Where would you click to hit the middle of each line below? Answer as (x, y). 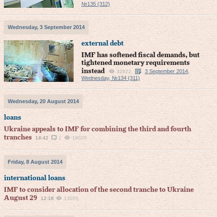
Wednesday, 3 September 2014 (46, 27)
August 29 (21, 198)
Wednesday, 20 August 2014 (43, 101)
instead (93, 71)
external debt (102, 44)
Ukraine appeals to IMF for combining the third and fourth (98, 129)
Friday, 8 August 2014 (35, 162)
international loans (35, 178)
